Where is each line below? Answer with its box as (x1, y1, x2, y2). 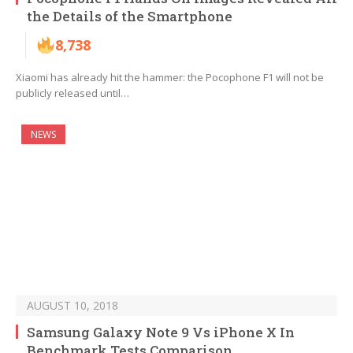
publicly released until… (16, 86, 129, 101)
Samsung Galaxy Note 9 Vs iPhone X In (27, 323, 295, 342)
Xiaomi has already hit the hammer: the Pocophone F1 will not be (16, 70, 324, 85)
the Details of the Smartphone (27, 7, 232, 26)
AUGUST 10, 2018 (27, 298, 118, 314)
